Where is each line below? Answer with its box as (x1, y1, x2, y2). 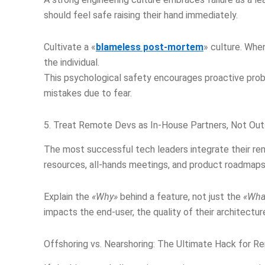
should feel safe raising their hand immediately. (44, 9, 238, 21)
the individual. (44, 57, 99, 69)
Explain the (44, 190, 92, 202)
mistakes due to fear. (44, 88, 132, 99)
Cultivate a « (44, 41, 96, 53)
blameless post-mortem (96, 41, 203, 53)
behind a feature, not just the (118, 190, 243, 202)
